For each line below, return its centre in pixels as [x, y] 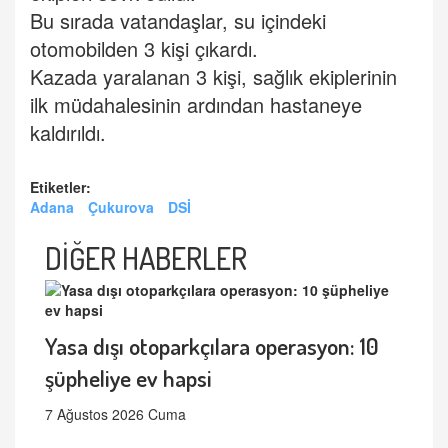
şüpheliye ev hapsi [128, 378]
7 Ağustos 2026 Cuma [115, 414]
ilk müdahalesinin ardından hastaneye [196, 105]
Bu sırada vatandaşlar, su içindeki [178, 21]
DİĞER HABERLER [146, 258]
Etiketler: [60, 187]
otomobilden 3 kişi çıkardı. [144, 49]
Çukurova [121, 207]
